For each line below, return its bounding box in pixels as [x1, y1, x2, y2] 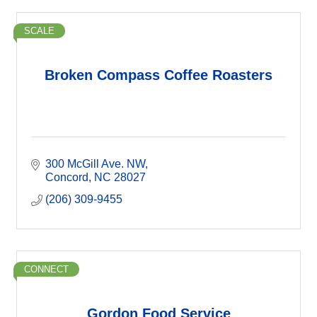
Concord [45, 171, 88, 183]
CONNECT [24, 264, 69, 275]
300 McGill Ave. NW [45, 158, 145, 170]
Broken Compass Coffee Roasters [45, 67, 272, 83]
